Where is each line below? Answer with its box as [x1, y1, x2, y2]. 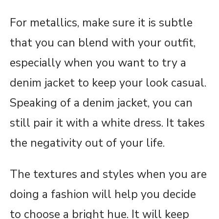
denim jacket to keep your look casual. [10, 75, 206, 90]
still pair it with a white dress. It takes [10, 115, 205, 131]
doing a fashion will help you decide [10, 186, 196, 202]
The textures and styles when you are [10, 166, 207, 182]
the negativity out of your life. [10, 135, 165, 151]
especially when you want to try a [10, 55, 186, 70]
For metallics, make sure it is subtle [10, 15, 193, 30]
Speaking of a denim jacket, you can [10, 95, 193, 110]
